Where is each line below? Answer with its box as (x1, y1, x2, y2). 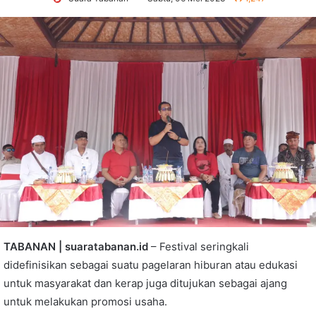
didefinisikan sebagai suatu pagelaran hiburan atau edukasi (4, 257, 298, 272)
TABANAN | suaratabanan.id (4, 239, 148, 253)
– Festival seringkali (148, 239, 249, 253)
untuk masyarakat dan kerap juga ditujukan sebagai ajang (4, 276, 287, 290)
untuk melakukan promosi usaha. (4, 294, 167, 308)
